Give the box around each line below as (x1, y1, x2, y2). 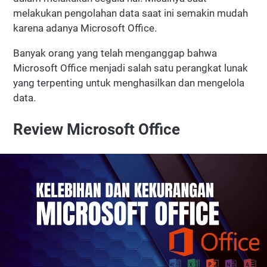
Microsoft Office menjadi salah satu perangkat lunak (13, 62, 248, 74)
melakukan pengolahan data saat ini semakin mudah (13, 7, 248, 20)
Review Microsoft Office (13, 120, 180, 139)
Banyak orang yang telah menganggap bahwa (13, 47, 217, 60)
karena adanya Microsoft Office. (13, 22, 157, 35)
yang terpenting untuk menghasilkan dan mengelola (13, 77, 244, 89)
